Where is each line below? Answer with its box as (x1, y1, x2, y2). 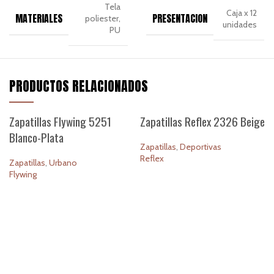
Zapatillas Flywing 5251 (9, 113, 111, 130)
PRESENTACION (152, 11, 207, 26)
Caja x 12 (226, 7, 257, 18)
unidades (223, 18, 257, 30)
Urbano (49, 157, 77, 169)
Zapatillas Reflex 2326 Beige (139, 113, 265, 130)
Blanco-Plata (9, 128, 64, 146)
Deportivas (179, 141, 221, 153)
